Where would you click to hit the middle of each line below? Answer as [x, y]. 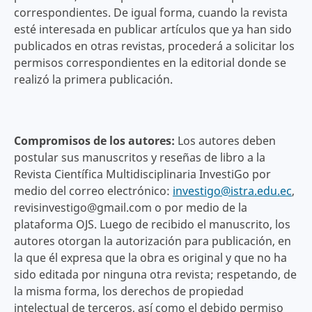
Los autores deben [226, 141]
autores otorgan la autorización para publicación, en [152, 241]
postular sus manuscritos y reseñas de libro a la [139, 158]
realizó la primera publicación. [93, 80]
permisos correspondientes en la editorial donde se [150, 63]
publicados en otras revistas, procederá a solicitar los [154, 46]
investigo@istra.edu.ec [232, 191]
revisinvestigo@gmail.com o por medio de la [130, 208]
